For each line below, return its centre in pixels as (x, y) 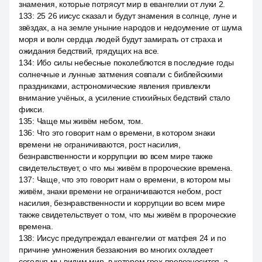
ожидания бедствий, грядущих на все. (89, 51)
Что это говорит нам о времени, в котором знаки (126, 133)
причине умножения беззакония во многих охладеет (116, 250)
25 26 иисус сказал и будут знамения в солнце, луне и (137, 16)
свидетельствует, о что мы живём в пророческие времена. (126, 168)
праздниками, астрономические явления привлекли (115, 86)
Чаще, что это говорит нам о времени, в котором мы (133, 180)
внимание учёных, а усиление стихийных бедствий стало (125, 98)
